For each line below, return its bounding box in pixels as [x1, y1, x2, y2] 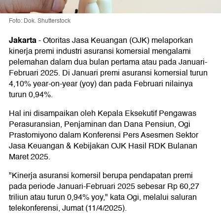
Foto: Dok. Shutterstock [9, 16, 71, 26]
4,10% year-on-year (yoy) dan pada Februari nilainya [9, 77, 193, 91]
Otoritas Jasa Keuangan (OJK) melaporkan [43, 34, 193, 47]
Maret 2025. [9, 150, 50, 164]
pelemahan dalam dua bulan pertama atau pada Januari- [9, 56, 207, 69]
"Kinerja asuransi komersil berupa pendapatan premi [9, 169, 193, 183]
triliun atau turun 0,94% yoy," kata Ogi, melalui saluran [9, 191, 197, 204]
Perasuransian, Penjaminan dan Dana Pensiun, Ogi [9, 118, 190, 131]
